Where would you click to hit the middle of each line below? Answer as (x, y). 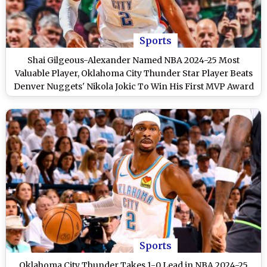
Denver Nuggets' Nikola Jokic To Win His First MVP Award (133, 86)
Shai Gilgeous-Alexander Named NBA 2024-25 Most (133, 60)
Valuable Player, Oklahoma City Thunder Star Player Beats (133, 73)
